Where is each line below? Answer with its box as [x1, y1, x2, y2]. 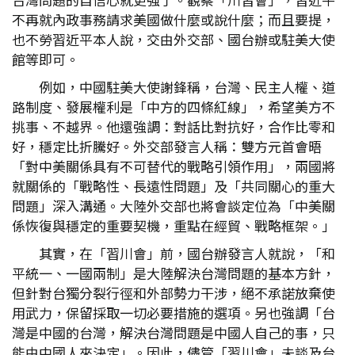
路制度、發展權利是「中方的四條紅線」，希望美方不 [12, 97, 335, 116]
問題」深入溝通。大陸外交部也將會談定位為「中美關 [12, 196, 335, 216]
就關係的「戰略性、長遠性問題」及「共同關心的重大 [12, 176, 335, 196]
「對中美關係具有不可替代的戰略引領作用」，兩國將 [12, 156, 335, 176]
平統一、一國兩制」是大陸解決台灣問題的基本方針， [12, 263, 335, 283]
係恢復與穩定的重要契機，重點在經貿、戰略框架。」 [12, 216, 335, 235]
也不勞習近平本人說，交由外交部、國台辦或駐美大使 [12, 29, 335, 49]
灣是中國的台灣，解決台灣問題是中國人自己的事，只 [12, 323, 335, 342]
